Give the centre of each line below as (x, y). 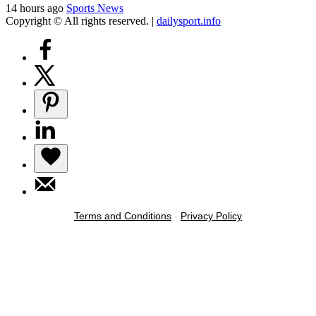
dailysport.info (189, 20)
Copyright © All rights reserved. (79, 20)
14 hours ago (36, 8)
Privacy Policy (211, 215)
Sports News (95, 8)
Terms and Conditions (123, 215)
